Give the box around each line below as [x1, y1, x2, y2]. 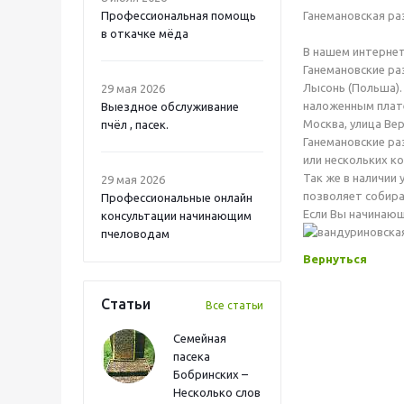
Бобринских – [173, 368, 248, 381]
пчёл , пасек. [101, 118, 169, 131]
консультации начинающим [101, 209, 252, 222]
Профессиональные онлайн [101, 191, 252, 204]
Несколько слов [173, 386, 261, 399]
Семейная [173, 332, 226, 344]
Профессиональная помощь [101, 9, 256, 22]
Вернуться [303, 252, 367, 265]
